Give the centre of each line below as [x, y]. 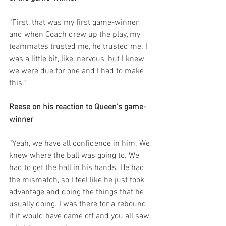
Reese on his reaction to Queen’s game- [78, 107]
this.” [18, 83]
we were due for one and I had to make [77, 71]
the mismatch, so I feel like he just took [78, 180]
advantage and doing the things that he [77, 192]
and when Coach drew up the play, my [76, 35]
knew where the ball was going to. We [75, 156]
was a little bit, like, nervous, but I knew [78, 59]
